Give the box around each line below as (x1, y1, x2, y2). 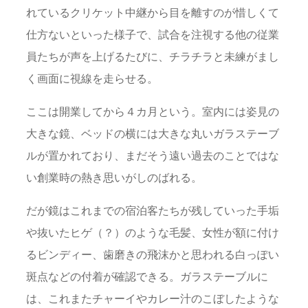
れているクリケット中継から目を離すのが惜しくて (26, 5, 279, 19)
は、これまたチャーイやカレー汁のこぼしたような (26, 292, 279, 305)
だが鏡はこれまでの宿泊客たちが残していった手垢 (26, 204, 279, 217)
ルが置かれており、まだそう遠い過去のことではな (26, 148, 279, 162)
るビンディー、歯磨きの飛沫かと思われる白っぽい (26, 248, 279, 261)
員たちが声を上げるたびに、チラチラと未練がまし (26, 49, 279, 63)
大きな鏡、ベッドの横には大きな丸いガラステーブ (26, 126, 279, 140)
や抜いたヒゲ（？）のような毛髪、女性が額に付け (26, 226, 279, 239)
